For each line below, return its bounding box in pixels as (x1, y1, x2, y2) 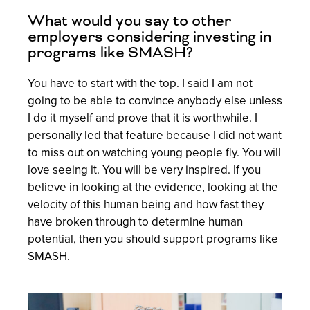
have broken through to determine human (28, 212, 243, 230)
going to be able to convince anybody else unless (28, 91, 282, 109)
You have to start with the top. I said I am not (28, 74, 253, 92)
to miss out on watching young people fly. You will (28, 143, 281, 161)
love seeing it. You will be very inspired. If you (28, 161, 261, 179)
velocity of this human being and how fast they (28, 195, 264, 213)
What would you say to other (28, 10, 231, 30)
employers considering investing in (28, 26, 271, 46)
